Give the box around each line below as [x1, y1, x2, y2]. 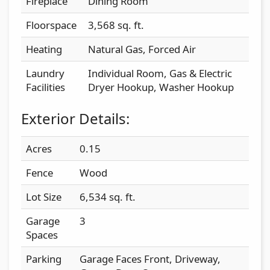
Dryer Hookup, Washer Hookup [88, 80, 234, 94]
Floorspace [26, 17, 77, 32]
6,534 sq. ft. [80, 189, 136, 204]
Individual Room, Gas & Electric [88, 66, 232, 80]
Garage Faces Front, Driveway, [80, 251, 221, 266]
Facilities [26, 80, 65, 94]
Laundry [26, 66, 64, 80]
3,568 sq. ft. [88, 17, 144, 32]
